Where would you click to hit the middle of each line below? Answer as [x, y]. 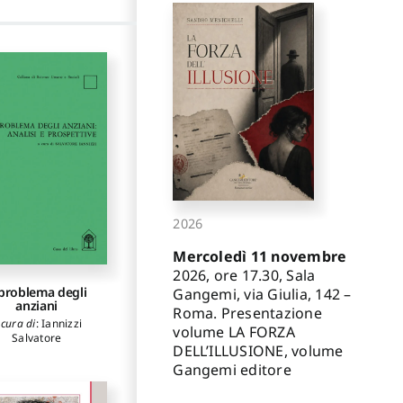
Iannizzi [62, 324]
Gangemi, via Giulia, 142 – [262, 294]
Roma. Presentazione [247, 313]
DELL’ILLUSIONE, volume [258, 350]
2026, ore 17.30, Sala [244, 275]
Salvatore [37, 338]
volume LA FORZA [234, 331]
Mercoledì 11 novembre [260, 256]
